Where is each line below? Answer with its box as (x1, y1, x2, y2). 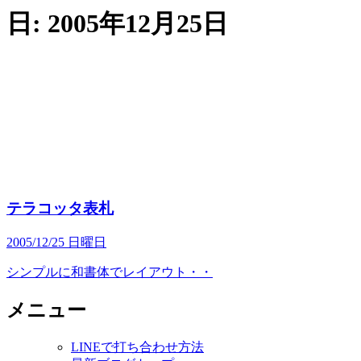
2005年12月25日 (48, 9, 228, 39)
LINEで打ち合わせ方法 (71, 340, 204, 354)
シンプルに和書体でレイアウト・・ (6, 265, 213, 280)
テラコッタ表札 (6, 200, 114, 218)
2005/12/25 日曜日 (6, 235, 106, 250)
